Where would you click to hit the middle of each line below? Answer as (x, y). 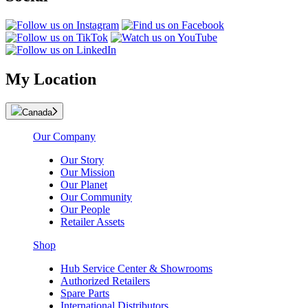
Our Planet (84, 184)
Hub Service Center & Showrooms (136, 268)
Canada (37, 112)
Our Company (64, 136)
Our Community (96, 197)
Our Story (82, 159)
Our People (85, 209)
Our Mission (88, 172)
